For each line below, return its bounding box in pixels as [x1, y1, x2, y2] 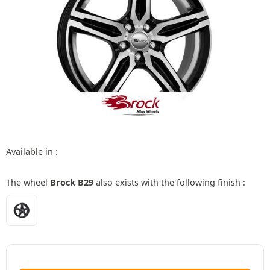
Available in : [6, 145, 58, 157]
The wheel [6, 176, 50, 188]
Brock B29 [50, 176, 93, 188]
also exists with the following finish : [93, 176, 245, 188]
